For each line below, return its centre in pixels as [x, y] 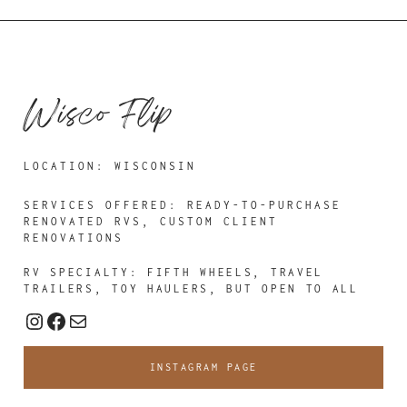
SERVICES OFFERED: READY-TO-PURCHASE [183, 204]
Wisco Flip [99, 116]
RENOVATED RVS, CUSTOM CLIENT [151, 221]
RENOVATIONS [74, 237]
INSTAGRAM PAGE [203, 367]
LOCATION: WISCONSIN [110, 165]
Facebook [96, 320]
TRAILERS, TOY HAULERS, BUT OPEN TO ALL [191, 288]
